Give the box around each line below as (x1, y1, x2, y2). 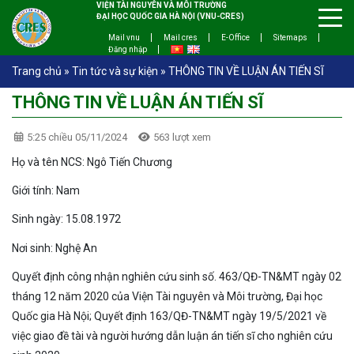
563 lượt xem (150, 131, 211, 143)
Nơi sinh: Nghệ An (12, 241, 97, 254)
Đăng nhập (108, 44, 147, 54)
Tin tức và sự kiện (72, 65, 158, 77)
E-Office (221, 32, 250, 42)
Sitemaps (273, 32, 307, 42)
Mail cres (164, 32, 198, 42)
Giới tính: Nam (12, 184, 80, 198)
